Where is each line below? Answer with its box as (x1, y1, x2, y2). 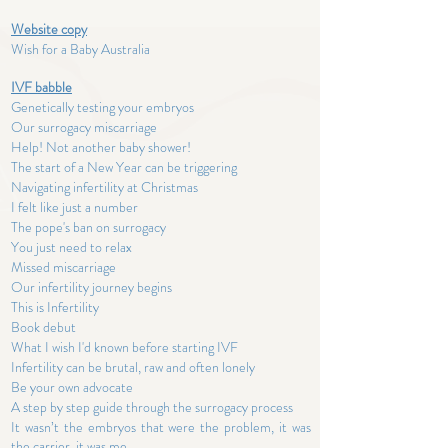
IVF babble (11, 77, 72, 97)
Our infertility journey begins (11, 277, 175, 297)
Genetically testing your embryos (11, 97, 194, 117)
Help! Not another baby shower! (11, 137, 191, 157)
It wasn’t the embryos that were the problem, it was (11, 417, 311, 437)
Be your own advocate (11, 377, 133, 397)
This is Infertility (11, 297, 99, 317)
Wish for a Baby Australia (11, 39, 153, 59)
